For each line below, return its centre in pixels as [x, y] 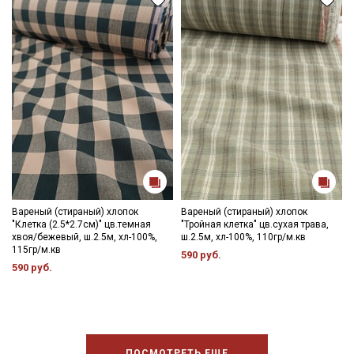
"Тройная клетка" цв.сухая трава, [255, 225]
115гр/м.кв [36, 250]
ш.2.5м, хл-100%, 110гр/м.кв [243, 237]
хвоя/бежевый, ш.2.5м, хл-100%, [85, 237]
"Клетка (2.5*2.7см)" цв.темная [81, 225]
